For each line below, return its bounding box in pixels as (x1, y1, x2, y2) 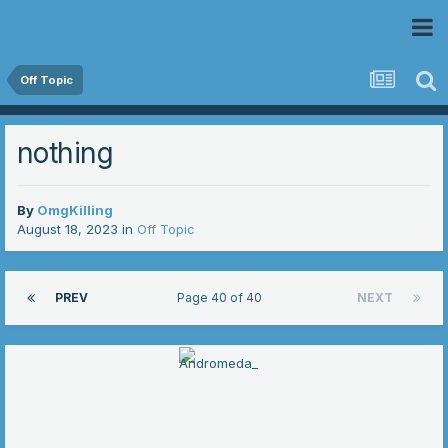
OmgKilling (37, 202, 113, 219)
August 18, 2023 (17, 221, 118, 238)
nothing (17, 136, 114, 171)
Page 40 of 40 (177, 290, 268, 306)
